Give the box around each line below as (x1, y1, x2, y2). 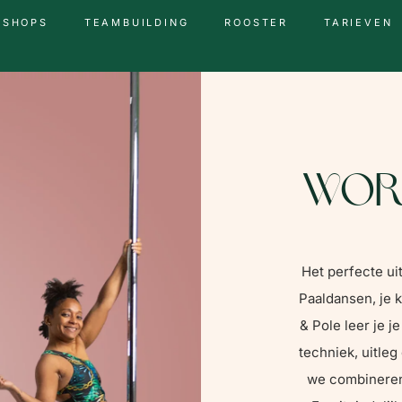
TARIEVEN (324, 16, 393, 29)
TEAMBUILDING (83, 16, 189, 29)
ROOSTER (224, 16, 289, 29)
